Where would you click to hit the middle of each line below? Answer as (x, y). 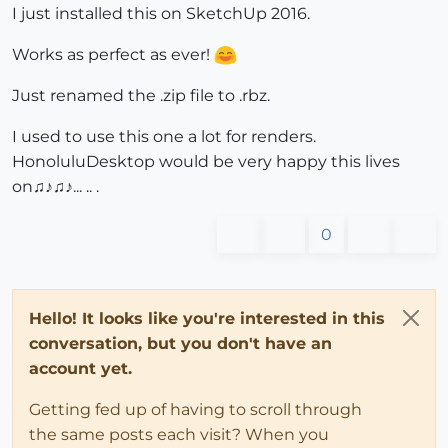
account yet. (80, 368)
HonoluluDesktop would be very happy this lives (206, 161)
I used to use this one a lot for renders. (164, 136)
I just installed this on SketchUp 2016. (161, 13)
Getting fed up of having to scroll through (195, 409)
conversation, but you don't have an (180, 343)
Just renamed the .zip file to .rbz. (141, 95)
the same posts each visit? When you (179, 434)
